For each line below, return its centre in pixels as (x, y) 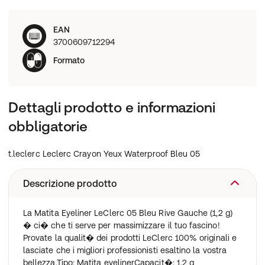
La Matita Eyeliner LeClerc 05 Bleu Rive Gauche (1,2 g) (128, 213)
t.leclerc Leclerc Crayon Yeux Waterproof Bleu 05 (104, 154)
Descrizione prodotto (70, 183)
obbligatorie (48, 126)
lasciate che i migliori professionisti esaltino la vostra (125, 250)
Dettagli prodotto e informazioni (112, 107)
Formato (69, 60)
